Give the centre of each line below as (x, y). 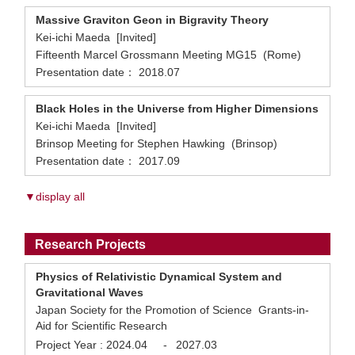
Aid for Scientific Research (101, 326)
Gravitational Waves (90, 292)
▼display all (55, 197)
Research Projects (90, 244)
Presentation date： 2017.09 (108, 161)
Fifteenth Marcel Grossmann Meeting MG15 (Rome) (170, 55)
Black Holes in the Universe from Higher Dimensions (177, 109)
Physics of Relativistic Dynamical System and (159, 277)
